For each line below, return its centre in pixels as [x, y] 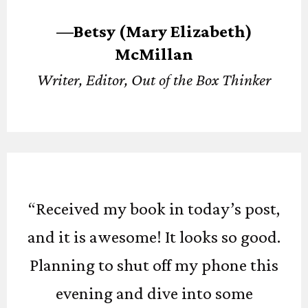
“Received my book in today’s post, [154, 209]
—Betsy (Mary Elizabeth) [154, 31]
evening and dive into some [154, 293]
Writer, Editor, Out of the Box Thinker [154, 79]
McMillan [154, 54]
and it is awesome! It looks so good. [154, 237]
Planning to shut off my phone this [154, 265]
